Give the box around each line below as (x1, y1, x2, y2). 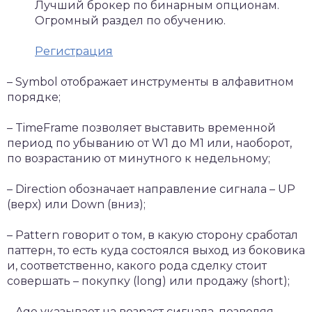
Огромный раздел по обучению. (35, 14, 226, 27)
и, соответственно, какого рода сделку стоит (7, 259, 267, 272)
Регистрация (35, 45, 113, 58)
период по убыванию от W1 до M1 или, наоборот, (7, 136, 292, 150)
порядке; (7, 91, 61, 104)
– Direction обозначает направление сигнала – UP (7, 182, 295, 196)
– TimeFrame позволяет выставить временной (7, 121, 276, 134)
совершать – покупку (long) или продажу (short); (7, 274, 290, 288)
